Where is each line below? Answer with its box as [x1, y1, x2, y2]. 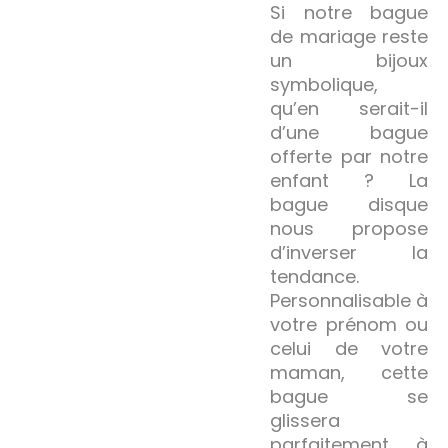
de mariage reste [270, 23, 428, 49]
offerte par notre [270, 143, 428, 169]
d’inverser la [270, 239, 428, 265]
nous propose [270, 215, 428, 241]
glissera [270, 407, 340, 433]
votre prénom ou [270, 311, 428, 337]
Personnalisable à [270, 287, 428, 313]
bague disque [270, 191, 428, 217]
